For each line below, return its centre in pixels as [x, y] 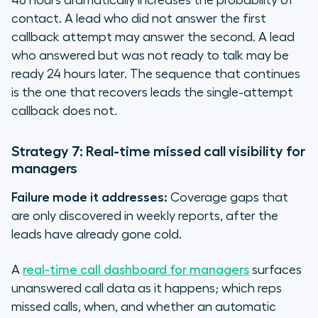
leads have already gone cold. [97, 235]
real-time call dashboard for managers [136, 270]
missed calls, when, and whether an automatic [144, 307]
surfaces [275, 270]
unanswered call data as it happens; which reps [147, 289]
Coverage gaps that [228, 198]
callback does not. [64, 111]
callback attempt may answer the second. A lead [153, 37]
